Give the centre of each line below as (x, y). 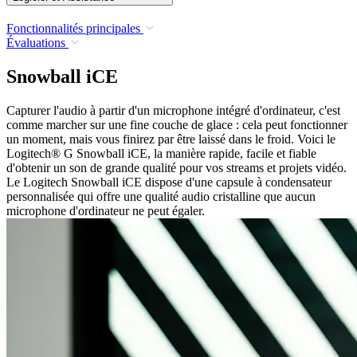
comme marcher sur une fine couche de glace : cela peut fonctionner (177, 125)
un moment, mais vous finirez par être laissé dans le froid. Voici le (171, 139)
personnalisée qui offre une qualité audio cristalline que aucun (161, 197)
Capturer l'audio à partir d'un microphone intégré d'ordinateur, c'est (173, 111)
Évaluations (36, 43)
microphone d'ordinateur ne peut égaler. (106, 211)
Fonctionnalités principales (73, 29)
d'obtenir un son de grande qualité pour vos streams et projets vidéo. (177, 168)
